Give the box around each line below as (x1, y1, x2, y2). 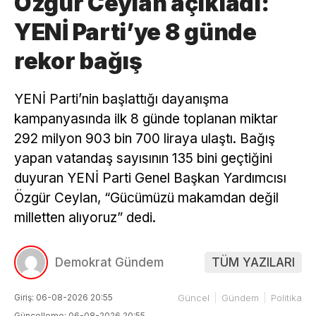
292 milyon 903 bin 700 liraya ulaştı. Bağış (14, 130, 275, 147)
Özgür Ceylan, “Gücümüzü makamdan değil (14, 190, 279, 207)
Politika (271, 291, 302, 303)
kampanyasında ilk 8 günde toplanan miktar (14, 111, 278, 128)
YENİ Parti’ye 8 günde (14, 18, 257, 47)
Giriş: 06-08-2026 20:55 (14, 291, 113, 303)
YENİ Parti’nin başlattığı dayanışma (14, 91, 229, 108)
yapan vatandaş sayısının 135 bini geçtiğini (14, 150, 272, 167)
